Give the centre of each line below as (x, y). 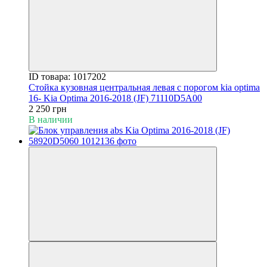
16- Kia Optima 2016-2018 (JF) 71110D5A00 (115, 98)
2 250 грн (48, 108)
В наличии (51, 119)
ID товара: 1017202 (67, 76)
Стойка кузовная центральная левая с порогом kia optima (144, 87)
